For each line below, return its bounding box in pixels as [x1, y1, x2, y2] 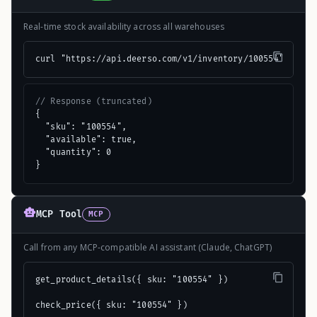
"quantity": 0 [35, 146, 112, 158]
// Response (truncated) [35, 96, 152, 107]
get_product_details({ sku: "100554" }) [35, 274, 229, 285]
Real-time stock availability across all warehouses [23, 20, 224, 33]
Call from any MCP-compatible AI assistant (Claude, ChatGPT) [23, 241, 272, 253]
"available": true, [35, 134, 137, 145]
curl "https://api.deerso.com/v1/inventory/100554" [35, 53, 284, 64]
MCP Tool [36, 209, 83, 221]
